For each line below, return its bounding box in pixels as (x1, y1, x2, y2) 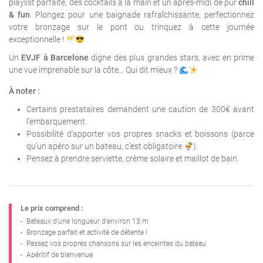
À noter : (9, 86, 40, 96)
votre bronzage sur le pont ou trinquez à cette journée (9, 22, 254, 32)
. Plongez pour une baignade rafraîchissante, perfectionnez (30, 10, 255, 20)
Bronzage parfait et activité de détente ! (26, 228, 147, 237)
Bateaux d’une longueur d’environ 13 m (26, 217, 149, 226)
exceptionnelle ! (9, 35, 66, 45)
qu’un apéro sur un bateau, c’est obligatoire (26, 141, 184, 151)
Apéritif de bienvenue (26, 251, 93, 259)
